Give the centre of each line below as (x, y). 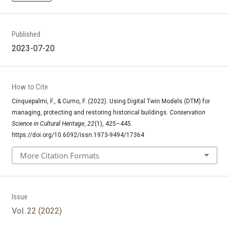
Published (26, 35)
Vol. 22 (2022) (37, 211)
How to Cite (30, 87)
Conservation (187, 112)
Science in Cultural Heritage (48, 123)
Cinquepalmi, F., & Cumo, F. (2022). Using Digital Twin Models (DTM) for (111, 101)
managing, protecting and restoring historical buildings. (90, 112)
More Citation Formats (59, 155)
